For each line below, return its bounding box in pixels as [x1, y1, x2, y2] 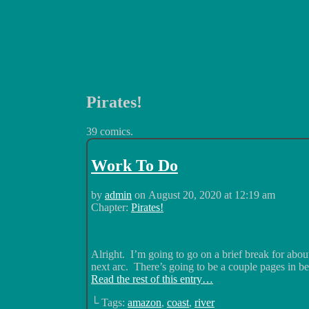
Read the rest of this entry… [91, 272, 213, 285]
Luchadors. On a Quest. [86, 118, 190, 130]
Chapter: [91, 201, 131, 213]
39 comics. [86, 125, 133, 137]
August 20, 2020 [148, 188, 221, 201]
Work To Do [91, 156, 178, 175]
